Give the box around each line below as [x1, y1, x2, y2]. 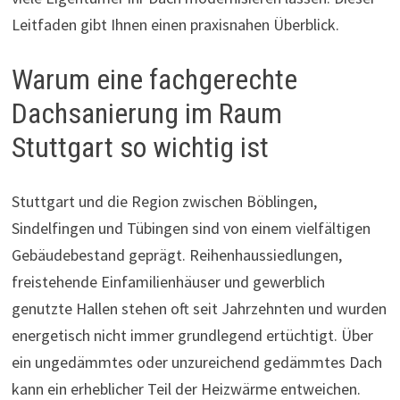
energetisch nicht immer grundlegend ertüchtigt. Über [11, 324, 373, 346]
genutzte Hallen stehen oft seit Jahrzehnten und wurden [11, 297, 387, 319]
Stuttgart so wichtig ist [11, 130, 269, 165]
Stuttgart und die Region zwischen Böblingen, [11, 190, 317, 212]
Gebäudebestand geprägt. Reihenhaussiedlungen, [11, 244, 342, 265]
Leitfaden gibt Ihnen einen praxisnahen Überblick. [11, 14, 339, 36]
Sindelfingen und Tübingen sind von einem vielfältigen [11, 217, 371, 238]
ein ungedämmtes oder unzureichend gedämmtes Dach [11, 351, 382, 372]
